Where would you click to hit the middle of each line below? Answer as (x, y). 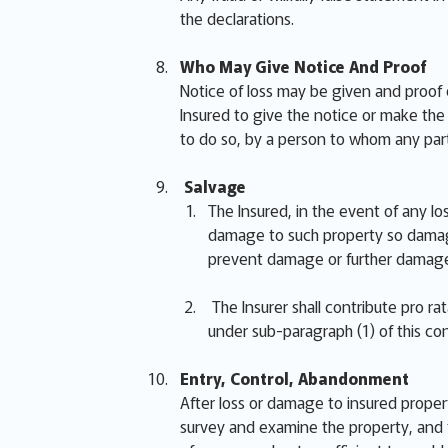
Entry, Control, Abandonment (294, 378)
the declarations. (237, 18)
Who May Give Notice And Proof (303, 66)
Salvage (213, 186)
